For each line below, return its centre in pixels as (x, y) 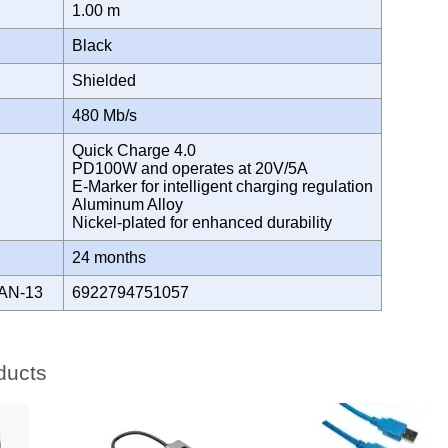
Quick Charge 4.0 (134, 150)
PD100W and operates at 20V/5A (190, 168)
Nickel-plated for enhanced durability (206, 222)
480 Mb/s (108, 115)
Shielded (108, 80)
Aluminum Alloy (127, 204)
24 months (113, 257)
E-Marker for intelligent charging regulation (222, 186)
